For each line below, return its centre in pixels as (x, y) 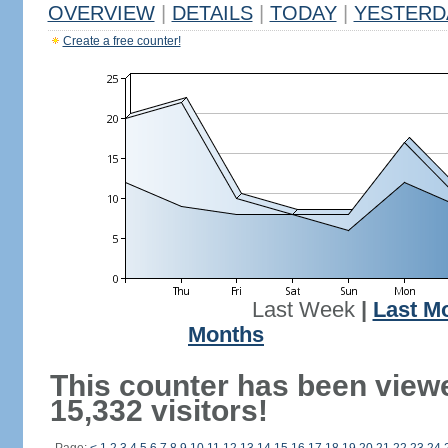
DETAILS (212, 13)
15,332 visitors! (158, 410)
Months (226, 335)
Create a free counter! (121, 41)
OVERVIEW (101, 13)
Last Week (303, 310)
